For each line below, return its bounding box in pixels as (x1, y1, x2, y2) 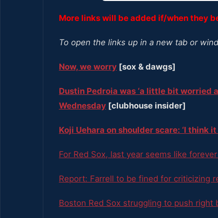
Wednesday (59, 101, 106, 111)
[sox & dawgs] (117, 62, 176, 72)
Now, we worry (59, 62, 117, 72)
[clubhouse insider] (106, 101, 186, 111)
